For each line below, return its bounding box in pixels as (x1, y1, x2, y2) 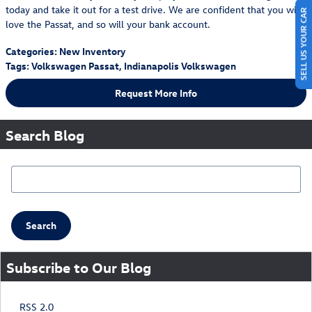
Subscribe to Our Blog (6, 257, 151, 276)
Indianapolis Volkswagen (124, 58, 236, 72)
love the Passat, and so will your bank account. (6, 17, 210, 31)
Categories (6, 44, 54, 58)
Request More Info (115, 86, 197, 100)
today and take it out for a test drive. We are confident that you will (6, 2, 302, 16)
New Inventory (59, 44, 125, 58)
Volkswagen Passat (31, 58, 119, 72)
